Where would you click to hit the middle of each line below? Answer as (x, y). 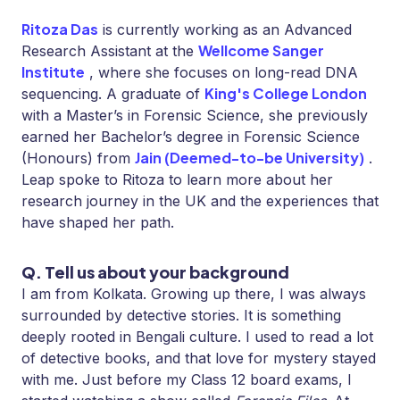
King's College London (286, 94)
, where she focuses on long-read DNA (224, 73)
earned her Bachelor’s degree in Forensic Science (191, 137)
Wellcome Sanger (261, 51)
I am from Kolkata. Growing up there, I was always (194, 294)
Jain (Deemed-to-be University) (250, 158)
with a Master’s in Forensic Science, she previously (195, 116)
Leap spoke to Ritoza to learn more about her (177, 180)
